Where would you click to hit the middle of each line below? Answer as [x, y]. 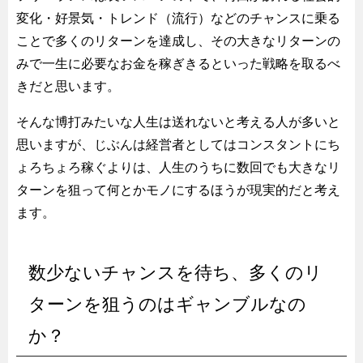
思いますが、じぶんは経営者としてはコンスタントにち [178, 144]
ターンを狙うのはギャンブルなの [167, 304]
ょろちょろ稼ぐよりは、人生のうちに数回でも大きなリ [178, 167]
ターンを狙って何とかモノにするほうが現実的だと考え [178, 190]
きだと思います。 [68, 86]
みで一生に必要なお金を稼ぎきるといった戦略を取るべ [178, 63]
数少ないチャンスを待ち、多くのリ [175, 272]
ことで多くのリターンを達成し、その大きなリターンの [178, 41]
